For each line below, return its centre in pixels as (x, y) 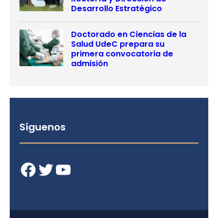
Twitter (39, 169)
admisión (90, 63)
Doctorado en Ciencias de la (129, 34)
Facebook (23, 169)
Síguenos (43, 127)
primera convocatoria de (122, 54)
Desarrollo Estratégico (117, 8)
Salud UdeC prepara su (118, 44)
